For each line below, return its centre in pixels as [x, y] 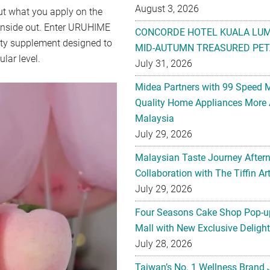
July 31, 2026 [164, 64]
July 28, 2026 [164, 244]
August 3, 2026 [167, 9]
